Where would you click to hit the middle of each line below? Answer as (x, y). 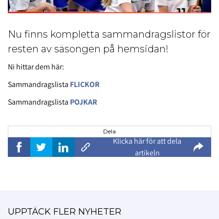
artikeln (147, 153)
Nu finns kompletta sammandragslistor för (109, 34)
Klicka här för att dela (147, 141)
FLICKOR (86, 85)
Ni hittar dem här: (36, 67)
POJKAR (84, 102)
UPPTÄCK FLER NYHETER (65, 212)
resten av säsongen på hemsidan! (88, 49)
